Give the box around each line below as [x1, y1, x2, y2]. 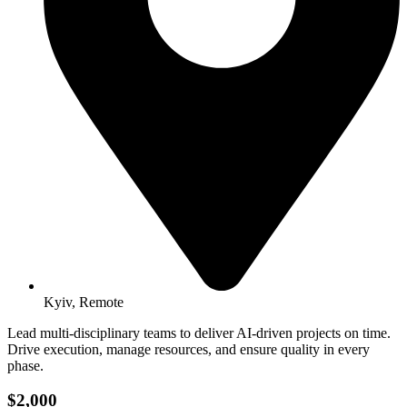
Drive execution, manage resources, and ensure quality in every [7, 341, 370, 357]
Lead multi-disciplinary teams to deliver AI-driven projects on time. [7, 324, 391, 341]
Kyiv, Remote [44, 293, 124, 310]
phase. [7, 357, 44, 373]
